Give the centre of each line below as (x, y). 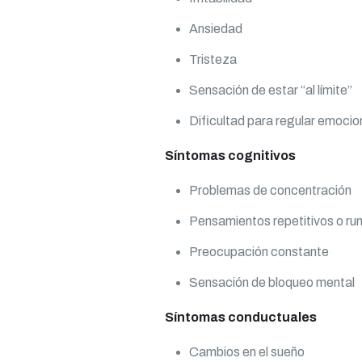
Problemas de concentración (270, 190)
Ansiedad (216, 28)
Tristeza (213, 59)
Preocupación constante (259, 251)
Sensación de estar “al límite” (271, 90)
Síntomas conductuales (241, 317)
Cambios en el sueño (247, 351)
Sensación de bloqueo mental (272, 282)
